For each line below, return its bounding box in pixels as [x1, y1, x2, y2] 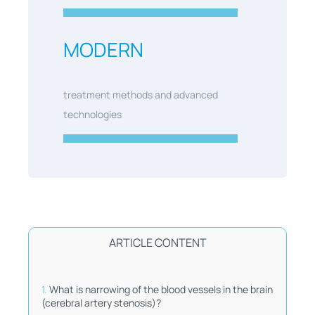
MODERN [63, 36, 143, 63]
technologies [63, 107, 122, 121]
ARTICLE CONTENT [108, 234, 207, 250]
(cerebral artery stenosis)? [41, 295, 161, 309]
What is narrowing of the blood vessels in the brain [49, 282, 273, 296]
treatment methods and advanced [63, 87, 218, 101]
